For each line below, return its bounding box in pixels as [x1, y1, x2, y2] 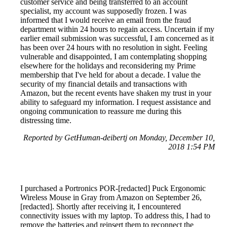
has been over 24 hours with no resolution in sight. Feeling [20, 43, 207, 52]
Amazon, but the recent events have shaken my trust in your [20, 88, 211, 97]
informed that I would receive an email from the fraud [20, 15, 191, 24]
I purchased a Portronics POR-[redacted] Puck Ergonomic [20, 183, 206, 193]
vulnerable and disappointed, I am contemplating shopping [20, 52, 207, 61]
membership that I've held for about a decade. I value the [20, 70, 201, 79]
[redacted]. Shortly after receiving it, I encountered [20, 202, 181, 211]
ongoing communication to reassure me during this [20, 106, 181, 116]
